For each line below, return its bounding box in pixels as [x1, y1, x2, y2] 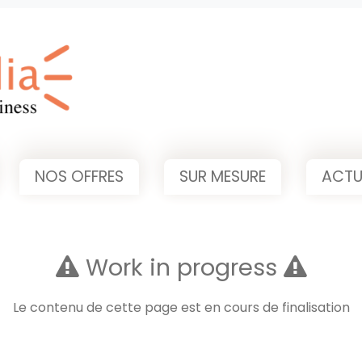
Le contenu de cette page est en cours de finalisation [12, 298, 350, 318]
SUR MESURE [179, 165, 266, 187]
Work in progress [78, 251, 284, 284]
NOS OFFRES [35, 165, 124, 187]
